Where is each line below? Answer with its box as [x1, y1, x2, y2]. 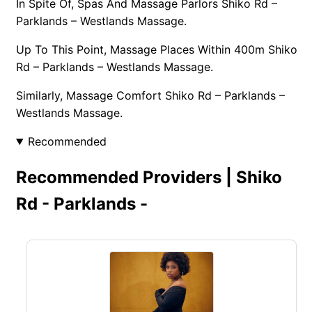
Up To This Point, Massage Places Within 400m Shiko [16, 42, 297, 56]
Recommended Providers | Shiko [16, 166, 282, 187]
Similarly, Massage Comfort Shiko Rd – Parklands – [16, 88, 285, 102]
